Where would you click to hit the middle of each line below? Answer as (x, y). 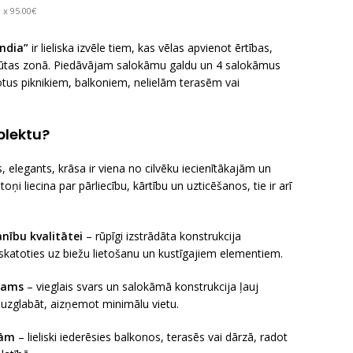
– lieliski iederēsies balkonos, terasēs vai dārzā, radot (151, 337)
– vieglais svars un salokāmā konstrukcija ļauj (141, 286)
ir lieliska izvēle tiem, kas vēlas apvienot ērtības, (150, 48)
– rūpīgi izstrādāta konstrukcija (162, 236)
